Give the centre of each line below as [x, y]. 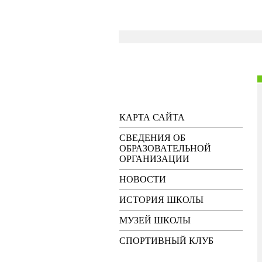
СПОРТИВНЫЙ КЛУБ [166, 241]
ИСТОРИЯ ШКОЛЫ [161, 200]
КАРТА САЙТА [152, 117]
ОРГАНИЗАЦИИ [154, 159]
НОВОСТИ [142, 179]
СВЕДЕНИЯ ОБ [152, 138]
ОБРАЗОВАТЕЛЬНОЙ [165, 148]
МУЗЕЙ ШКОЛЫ [155, 220]
